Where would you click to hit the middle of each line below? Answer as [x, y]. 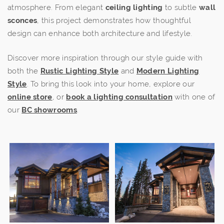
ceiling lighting [134, 7]
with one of [194, 97]
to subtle [181, 7]
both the [24, 71]
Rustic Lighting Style [79, 71]
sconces [22, 20]
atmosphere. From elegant [56, 7]
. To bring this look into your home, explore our [111, 84]
